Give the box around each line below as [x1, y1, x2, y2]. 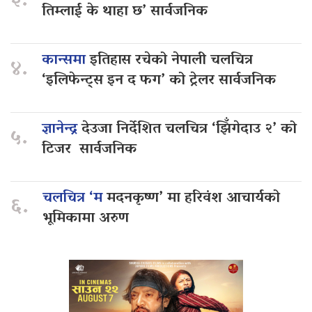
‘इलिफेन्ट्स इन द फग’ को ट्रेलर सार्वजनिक [42, 66, 276, 95]
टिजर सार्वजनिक [42, 135, 136, 164]
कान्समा [42, 46, 90, 75]
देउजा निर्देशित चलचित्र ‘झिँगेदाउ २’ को [81, 115, 297, 143]
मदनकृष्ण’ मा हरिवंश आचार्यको [107, 184, 280, 212]
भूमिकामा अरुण [42, 204, 129, 233]
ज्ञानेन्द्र [42, 115, 81, 143]
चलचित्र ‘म [42, 184, 107, 212]
